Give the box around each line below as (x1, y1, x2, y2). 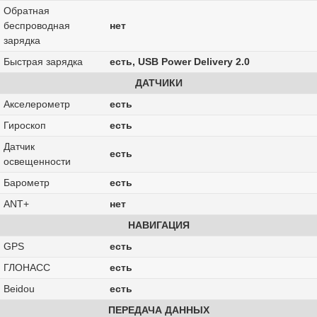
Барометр (3, 177, 50, 189)
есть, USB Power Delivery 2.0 (109, 56, 250, 68)
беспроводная (3, 20, 70, 32)
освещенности (3, 156, 71, 168)
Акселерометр (3, 98, 70, 110)
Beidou (3, 283, 35, 295)
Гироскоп (3, 120, 46, 132)
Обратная (3, 5, 50, 17)
